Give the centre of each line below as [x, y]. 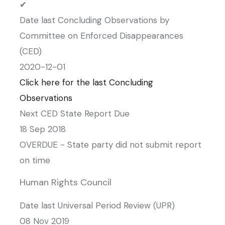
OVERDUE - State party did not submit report [110, 145]
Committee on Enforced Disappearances [101, 36]
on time [35, 160]
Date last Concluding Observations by [94, 20]
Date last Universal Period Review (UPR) [97, 205]
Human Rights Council [66, 182]
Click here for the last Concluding [86, 82]
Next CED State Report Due [75, 114]
